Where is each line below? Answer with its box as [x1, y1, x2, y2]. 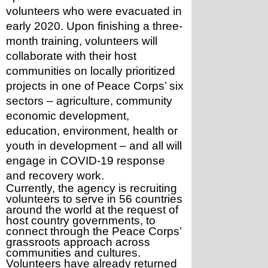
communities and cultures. [6, 246, 141, 259]
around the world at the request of [6, 203, 178, 216]
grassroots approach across [6, 236, 150, 248]
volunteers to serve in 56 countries [6, 193, 182, 205]
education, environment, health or [6, 124, 178, 137]
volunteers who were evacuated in [6, 5, 182, 17]
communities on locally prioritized [6, 65, 175, 77]
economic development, [6, 109, 129, 122]
